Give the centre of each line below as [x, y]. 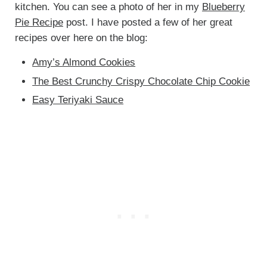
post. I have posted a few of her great [148, 23]
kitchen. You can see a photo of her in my [108, 7]
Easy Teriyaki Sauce [78, 100]
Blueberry [223, 7]
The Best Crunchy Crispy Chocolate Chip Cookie [141, 81]
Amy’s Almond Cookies [84, 63]
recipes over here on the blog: [81, 38]
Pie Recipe [39, 23]
